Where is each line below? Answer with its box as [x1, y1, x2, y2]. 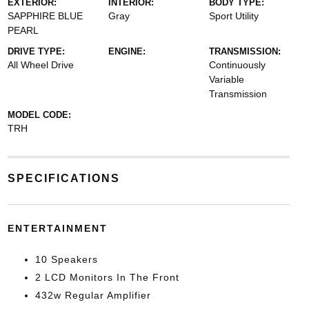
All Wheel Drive [7, 59, 74, 70]
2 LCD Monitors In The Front [34, 272, 179, 283]
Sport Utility [209, 10, 259, 21]
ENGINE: [108, 46, 146, 57]
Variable [209, 74, 245, 85]
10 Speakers [34, 254, 98, 265]
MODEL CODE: [7, 110, 71, 120]
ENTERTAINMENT [7, 223, 108, 234]
